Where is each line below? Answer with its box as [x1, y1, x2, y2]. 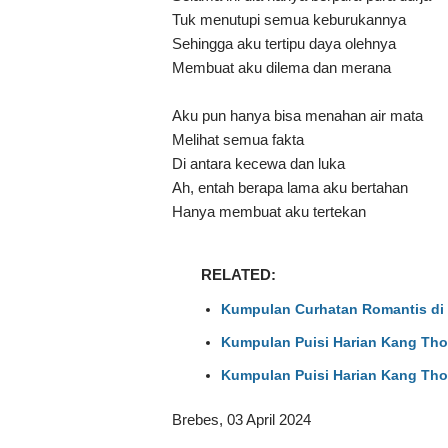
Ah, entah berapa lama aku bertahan [172, 179, 408, 197]
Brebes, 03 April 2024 [172, 411, 311, 428]
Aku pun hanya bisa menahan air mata [172, 107, 423, 125]
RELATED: [200, 265, 276, 283]
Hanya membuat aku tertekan [172, 203, 366, 221]
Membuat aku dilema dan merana [172, 59, 391, 77]
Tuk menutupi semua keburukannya [172, 11, 406, 29]
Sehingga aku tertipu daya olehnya [172, 35, 396, 53]
